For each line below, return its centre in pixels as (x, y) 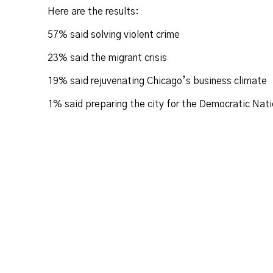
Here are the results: (94, 12)
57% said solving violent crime (114, 35)
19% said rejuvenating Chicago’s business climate (158, 81)
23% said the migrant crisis (108, 58)
